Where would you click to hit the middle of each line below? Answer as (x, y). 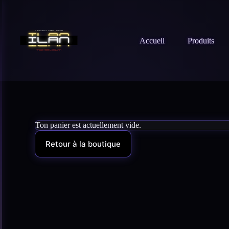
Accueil (152, 40)
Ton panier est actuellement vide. (88, 125)
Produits (201, 40)
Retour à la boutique (83, 144)
